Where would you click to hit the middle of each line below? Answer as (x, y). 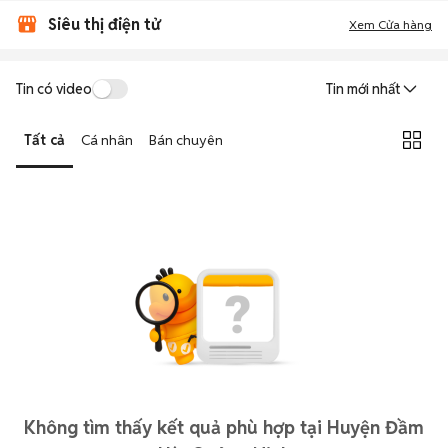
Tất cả (44, 139)
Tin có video (54, 88)
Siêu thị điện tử (104, 24)
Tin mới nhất (363, 89)
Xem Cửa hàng (390, 24)
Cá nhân (107, 139)
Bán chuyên (186, 139)
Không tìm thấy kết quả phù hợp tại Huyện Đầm (224, 427)
